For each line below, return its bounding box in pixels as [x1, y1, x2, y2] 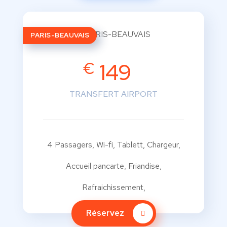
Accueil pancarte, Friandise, [65, 160, 162, 171]
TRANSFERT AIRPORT [69, 88, 158, 99]
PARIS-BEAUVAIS [30, 30, 89, 40]
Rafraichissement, [82, 181, 145, 193]
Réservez [86, 207, 126, 218]
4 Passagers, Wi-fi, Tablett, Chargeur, [47, 139, 180, 150]
